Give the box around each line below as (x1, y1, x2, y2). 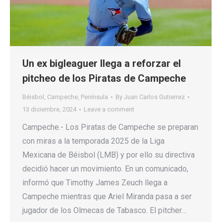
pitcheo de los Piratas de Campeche (22, 72, 186, 85)
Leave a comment (84, 106, 134, 113)
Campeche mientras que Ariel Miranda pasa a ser (22, 192, 192, 202)
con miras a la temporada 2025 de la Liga (22, 136, 165, 146)
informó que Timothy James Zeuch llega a (22, 178, 167, 188)
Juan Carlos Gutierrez (124, 93, 185, 101)
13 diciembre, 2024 (22, 106, 76, 113)
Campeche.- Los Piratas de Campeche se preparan (22, 122, 198, 132)
